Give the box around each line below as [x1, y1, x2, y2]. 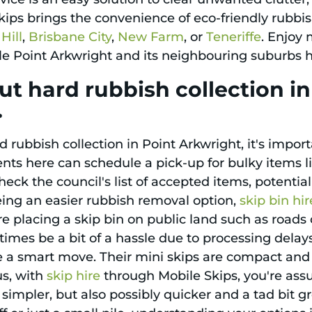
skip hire [47, 268, 101, 284]
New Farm [118, 29, 185, 45]
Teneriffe [206, 29, 262, 45]
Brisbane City [29, 29, 112, 45]
